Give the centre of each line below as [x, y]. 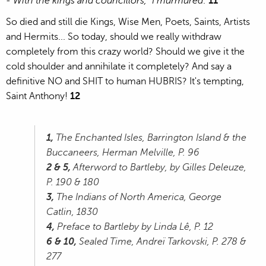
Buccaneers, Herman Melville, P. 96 [123, 153]
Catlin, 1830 [72, 212]
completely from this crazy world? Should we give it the [125, 52]
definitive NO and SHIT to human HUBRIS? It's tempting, [125, 82]
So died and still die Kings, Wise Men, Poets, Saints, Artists [128, 22]
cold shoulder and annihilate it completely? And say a [119, 67]
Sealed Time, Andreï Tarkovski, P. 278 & [161, 242]
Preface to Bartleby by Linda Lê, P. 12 [134, 227]
